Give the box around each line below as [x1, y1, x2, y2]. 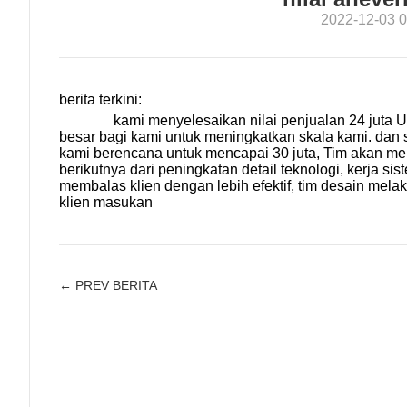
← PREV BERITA [59, 278, 157, 293]
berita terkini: [59, 92, 142, 107]
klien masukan [59, 194, 153, 210]
